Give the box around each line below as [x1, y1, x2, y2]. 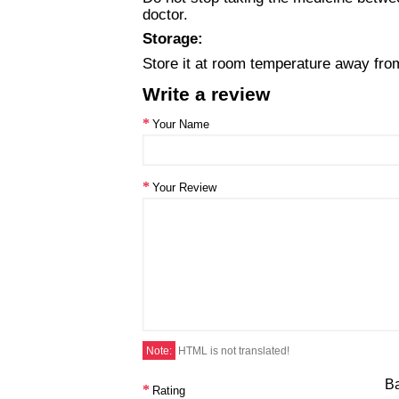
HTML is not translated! [175, 344, 289, 357]
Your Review [152, 180, 216, 194]
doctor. [142, 5, 188, 24]
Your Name [152, 117, 209, 131]
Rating [152, 383, 185, 397]
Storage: [142, 29, 203, 48]
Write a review [142, 83, 270, 104]
